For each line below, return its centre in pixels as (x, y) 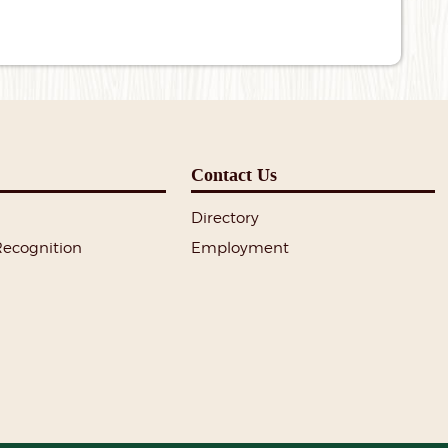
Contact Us (234, 175)
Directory (225, 218)
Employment (240, 248)
